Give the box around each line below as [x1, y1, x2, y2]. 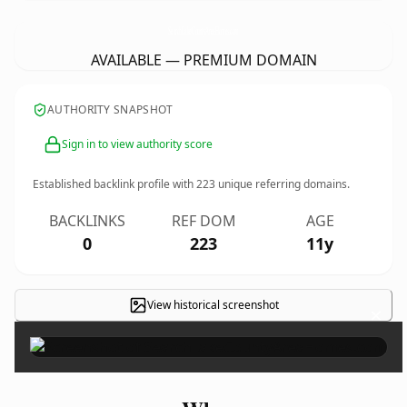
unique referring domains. [215, 176, 350, 192]
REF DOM [171, 211, 236, 231]
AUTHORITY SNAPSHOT [47, 102, 174, 117]
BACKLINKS [49, 211, 125, 231]
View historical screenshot [146, 297, 279, 313]
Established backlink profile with [33, 176, 196, 192]
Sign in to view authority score [62, 136, 213, 152]
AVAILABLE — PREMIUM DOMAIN [90, 50, 317, 70]
